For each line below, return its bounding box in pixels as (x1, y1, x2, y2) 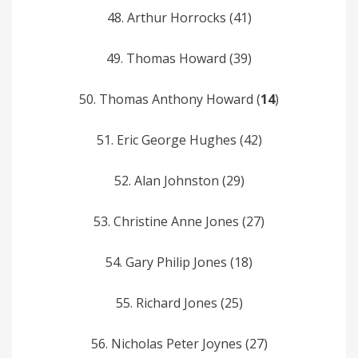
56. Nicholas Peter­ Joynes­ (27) (90, 334, 268, 352)
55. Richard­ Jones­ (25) (115, 293, 243, 312)
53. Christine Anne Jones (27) (93, 212, 265, 230)
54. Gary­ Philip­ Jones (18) (105, 253, 253, 271)
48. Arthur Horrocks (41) (106, 8, 252, 26)
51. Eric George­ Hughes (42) (96, 130, 262, 149)
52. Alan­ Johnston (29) (113, 171, 245, 189)
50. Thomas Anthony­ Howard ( (79, 89, 261, 108)
